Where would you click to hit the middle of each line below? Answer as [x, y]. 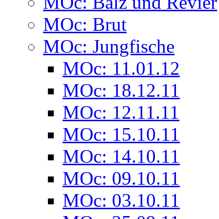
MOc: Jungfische [109, 46]
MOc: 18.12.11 [121, 90]
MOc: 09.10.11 [121, 178]
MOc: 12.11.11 [121, 112]
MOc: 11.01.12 [121, 68]
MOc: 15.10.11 [121, 134]
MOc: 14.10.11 [121, 156]
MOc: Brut [85, 24]
